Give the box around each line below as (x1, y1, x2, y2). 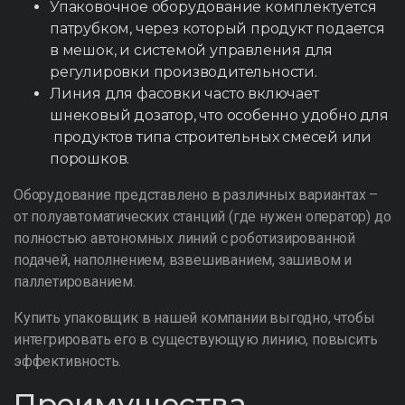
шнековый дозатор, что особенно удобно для (50, 107, 389, 124)
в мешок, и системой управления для (50, 42, 334, 59)
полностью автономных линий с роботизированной (14, 230, 355, 247)
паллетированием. (14, 273, 143, 290)
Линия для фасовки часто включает (50, 85, 319, 102)
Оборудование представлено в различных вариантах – (14, 186, 379, 203)
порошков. (50, 150, 130, 167)
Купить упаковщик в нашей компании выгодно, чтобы (14, 309, 375, 326)
